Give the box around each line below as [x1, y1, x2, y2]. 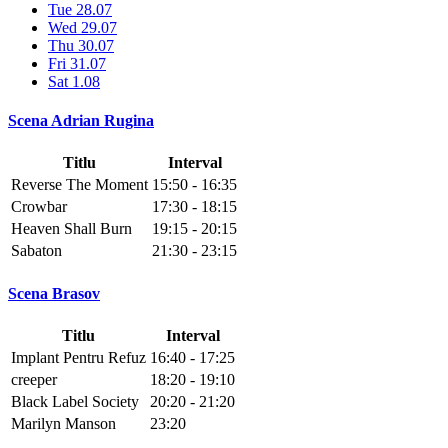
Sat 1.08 [48, 72, 100, 90]
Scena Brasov [8, 284, 100, 302]
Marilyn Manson [11, 414, 116, 432]
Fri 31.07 [48, 54, 106, 72]
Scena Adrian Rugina [8, 112, 154, 130]
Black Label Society [11, 392, 139, 410]
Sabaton [11, 242, 62, 260]
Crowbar [11, 198, 67, 216]
